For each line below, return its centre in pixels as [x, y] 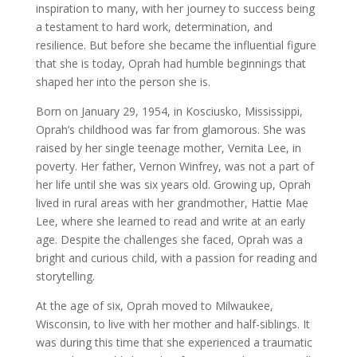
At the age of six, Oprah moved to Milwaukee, [154, 306]
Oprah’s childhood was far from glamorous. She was [171, 129]
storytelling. [65, 276]
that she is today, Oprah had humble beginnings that [171, 63]
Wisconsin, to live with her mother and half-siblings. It [173, 324]
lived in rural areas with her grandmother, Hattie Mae [172, 203]
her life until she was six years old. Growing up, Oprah [173, 184]
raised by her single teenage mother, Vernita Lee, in [168, 148]
